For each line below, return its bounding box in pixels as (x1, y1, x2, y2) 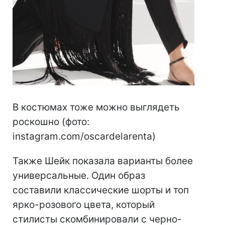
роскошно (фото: (13, 116, 89, 128)
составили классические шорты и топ (13, 184, 189, 196)
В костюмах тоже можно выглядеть (13, 101, 180, 114)
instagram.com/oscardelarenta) (13, 131, 156, 143)
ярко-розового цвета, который (13, 199, 155, 211)
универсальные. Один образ (13, 170, 145, 182)
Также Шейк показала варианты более (13, 155, 193, 167)
